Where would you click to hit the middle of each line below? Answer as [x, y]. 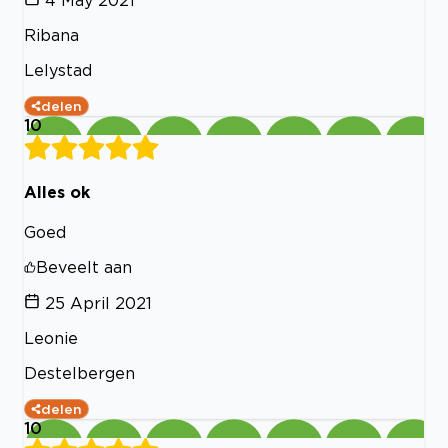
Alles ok [57, 192]
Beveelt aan [84, 267]
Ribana [51, 34]
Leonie [51, 338]
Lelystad [58, 69]
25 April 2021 [98, 303]
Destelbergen [79, 373]
